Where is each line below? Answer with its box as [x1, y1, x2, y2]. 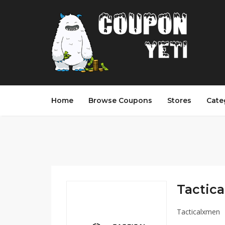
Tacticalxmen [177, 207, 220, 216]
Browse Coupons [88, 96, 152, 105]
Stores [167, 96, 191, 105]
